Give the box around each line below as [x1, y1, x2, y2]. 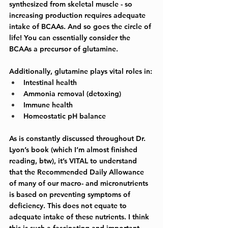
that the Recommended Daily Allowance [9, 167, 146, 177]
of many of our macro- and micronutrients [9, 178, 150, 188]
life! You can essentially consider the [9, 33, 132, 42]
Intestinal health [23, 77, 77, 87]
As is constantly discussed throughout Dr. [9, 133, 148, 143]
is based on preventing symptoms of [9, 189, 132, 199]
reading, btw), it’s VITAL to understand [9, 156, 139, 165]
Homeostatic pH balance [23, 111, 106, 121]
